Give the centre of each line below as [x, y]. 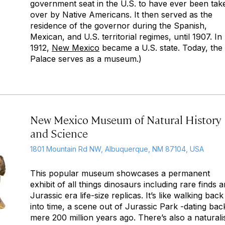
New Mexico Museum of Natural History [126, 119]
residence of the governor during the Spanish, [119, 26]
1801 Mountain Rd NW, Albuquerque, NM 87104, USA [117, 149]
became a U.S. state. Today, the [161, 48]
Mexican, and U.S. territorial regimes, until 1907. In [126, 37]
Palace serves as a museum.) [86, 59]
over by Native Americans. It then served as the [121, 15]
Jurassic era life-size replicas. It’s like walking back [127, 195]
